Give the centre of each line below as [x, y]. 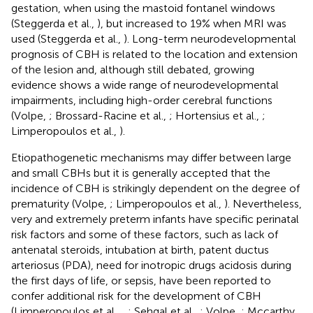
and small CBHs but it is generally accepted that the [141, 173]
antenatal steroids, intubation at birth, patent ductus [140, 249]
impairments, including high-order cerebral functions [142, 100]
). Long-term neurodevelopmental [210, 38]
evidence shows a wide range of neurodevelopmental [145, 85]
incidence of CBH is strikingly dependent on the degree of [155, 188]
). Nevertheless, [263, 203]
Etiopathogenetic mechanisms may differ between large [151, 157]
